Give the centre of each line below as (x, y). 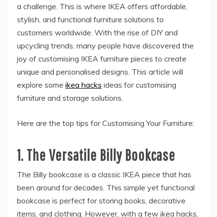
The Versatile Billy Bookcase (101, 155)
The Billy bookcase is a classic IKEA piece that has (104, 174)
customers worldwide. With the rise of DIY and (97, 32)
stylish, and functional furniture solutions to (90, 19)
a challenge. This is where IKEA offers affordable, (102, 6)
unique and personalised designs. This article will (100, 71)
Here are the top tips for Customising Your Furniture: (106, 123)
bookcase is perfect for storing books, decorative (101, 200)
